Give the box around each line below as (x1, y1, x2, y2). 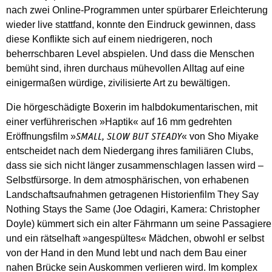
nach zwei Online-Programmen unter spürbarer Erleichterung (6, 4, 268, 15)
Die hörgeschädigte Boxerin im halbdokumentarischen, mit (6, 101, 257, 112)
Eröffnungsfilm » (6, 131, 76, 141)
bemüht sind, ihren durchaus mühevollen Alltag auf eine (6, 63, 245, 73)
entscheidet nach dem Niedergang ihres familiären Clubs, (6, 145, 253, 156)
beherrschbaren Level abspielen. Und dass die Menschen (6, 48, 254, 59)
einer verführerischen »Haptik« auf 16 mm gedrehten (6, 116, 232, 127)
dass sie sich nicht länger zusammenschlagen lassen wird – (6, 160, 263, 171)
